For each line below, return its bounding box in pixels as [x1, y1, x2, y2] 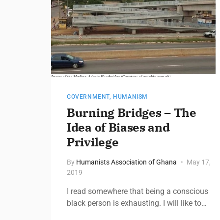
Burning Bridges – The [67, 104, 196, 120]
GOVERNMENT [67, 93, 110, 100]
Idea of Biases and [67, 119, 170, 135]
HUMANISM [113, 93, 148, 100]
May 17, [187, 158, 211, 166]
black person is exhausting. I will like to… [67, 198, 207, 208]
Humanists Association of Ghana [76, 158, 177, 166]
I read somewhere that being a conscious [67, 186, 208, 196]
